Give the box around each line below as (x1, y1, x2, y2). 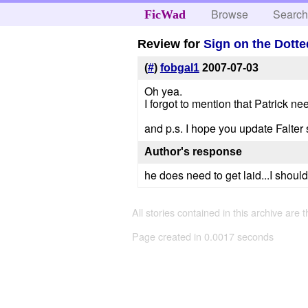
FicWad (144, 8, 186, 21)
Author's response (144, 146, 242, 158)
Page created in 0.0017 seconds (132, 229, 274, 244)
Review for (137, 36, 204, 51)
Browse (211, 6, 249, 22)
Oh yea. (144, 83, 182, 100)
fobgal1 (159, 62, 199, 74)
